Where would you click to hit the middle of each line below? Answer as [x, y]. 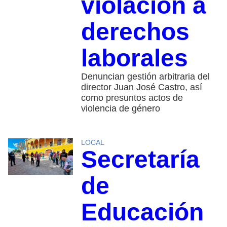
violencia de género [120, 109]
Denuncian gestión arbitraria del [145, 77]
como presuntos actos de [132, 98]
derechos [135, 32]
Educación [142, 212]
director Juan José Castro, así [141, 87]
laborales [134, 58]
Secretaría [140, 160]
